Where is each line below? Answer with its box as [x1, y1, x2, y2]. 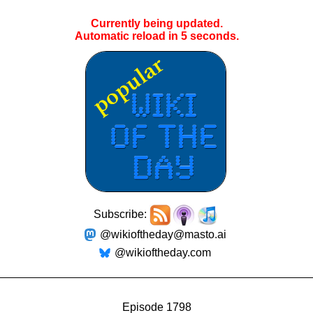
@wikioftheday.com [115, 247, 211, 259]
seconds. [187, 30, 239, 42]
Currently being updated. [90, 17, 223, 29]
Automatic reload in [74, 30, 181, 42]
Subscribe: [94, 208, 150, 221]
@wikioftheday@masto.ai [99, 228, 226, 240]
